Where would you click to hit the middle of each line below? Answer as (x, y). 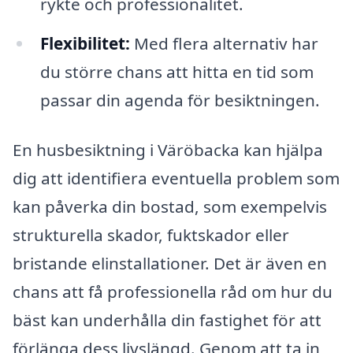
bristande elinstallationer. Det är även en (170, 264)
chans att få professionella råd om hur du (173, 292)
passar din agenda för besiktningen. (180, 100)
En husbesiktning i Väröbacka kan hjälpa (168, 150)
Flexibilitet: (85, 43)
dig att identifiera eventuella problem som (176, 178)
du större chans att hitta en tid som (176, 71)
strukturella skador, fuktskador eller (151, 235)
